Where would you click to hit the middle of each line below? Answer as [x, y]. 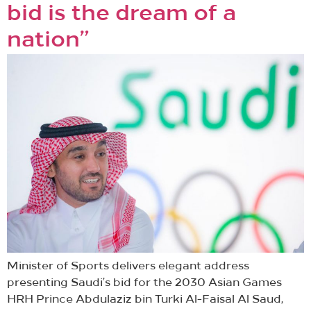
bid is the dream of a [121, 15]
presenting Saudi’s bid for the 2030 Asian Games [144, 283]
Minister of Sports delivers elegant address [128, 266]
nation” [48, 41]
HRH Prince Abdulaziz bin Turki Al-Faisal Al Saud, [145, 300]
